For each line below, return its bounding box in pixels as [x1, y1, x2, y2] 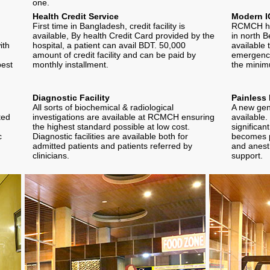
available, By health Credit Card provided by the [33, 30, 215, 40]
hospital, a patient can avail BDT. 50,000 [33, 40, 186, 50]
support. [231, 150, 263, 160]
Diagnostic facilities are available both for [33, 131, 188, 141]
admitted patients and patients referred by [33, 140, 192, 151]
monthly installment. [33, 59, 108, 69]
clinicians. [33, 150, 69, 160]
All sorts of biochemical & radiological [33, 102, 174, 112]
